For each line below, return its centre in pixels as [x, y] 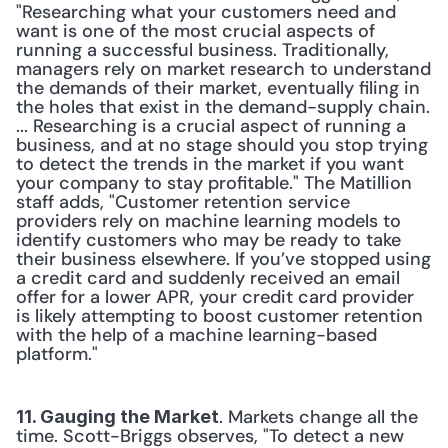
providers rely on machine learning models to [208, 221]
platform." [59, 354]
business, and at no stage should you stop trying [222, 145]
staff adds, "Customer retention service [183, 202]
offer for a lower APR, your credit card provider [215, 297]
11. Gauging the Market [117, 416]
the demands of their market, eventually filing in [218, 88]
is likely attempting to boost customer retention [219, 316]
